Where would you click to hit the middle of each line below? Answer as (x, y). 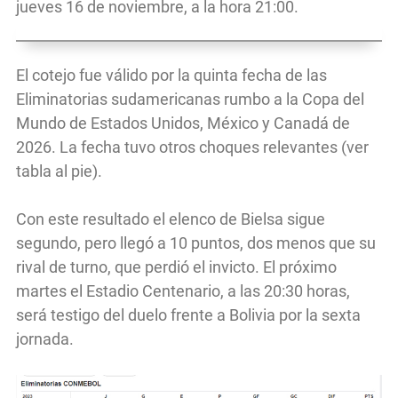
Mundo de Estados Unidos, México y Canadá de (183, 123)
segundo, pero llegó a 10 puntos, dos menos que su (196, 243)
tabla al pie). (59, 171)
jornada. (47, 338)
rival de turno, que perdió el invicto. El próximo (176, 267)
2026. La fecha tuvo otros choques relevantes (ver (192, 147)
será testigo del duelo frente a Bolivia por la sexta (188, 314)
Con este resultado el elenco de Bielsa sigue (171, 219)
